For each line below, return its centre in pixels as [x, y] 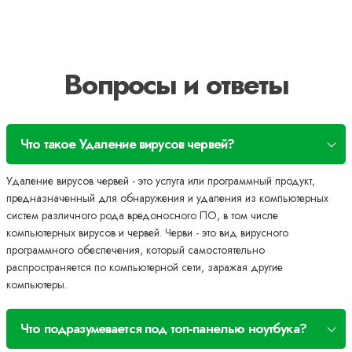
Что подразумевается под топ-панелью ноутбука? [163, 329]
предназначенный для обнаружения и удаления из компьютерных [167, 198]
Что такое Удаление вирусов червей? [128, 144]
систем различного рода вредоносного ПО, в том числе [142, 216]
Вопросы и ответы [176, 85]
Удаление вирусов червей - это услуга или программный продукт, [161, 181]
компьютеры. [37, 285]
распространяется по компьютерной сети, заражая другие [145, 268]
